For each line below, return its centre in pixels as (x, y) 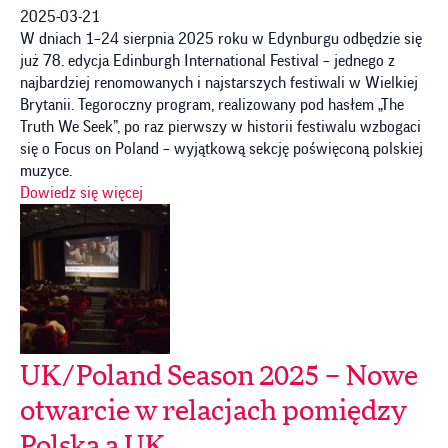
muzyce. (46, 170)
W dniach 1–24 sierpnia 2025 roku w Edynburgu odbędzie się (221, 38)
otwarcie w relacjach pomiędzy (213, 411)
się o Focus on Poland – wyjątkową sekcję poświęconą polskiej (221, 148)
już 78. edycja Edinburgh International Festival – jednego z (207, 60)
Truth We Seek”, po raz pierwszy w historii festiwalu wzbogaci (220, 126)
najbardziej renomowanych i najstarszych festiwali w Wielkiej (219, 82)
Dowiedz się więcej (81, 192)
